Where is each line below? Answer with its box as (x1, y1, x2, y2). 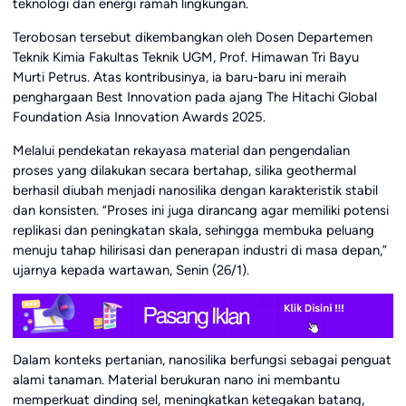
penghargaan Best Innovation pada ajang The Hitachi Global (12, 88, 377, 105)
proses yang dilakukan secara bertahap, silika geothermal (12, 161, 356, 179)
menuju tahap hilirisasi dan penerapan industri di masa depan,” (12, 241, 387, 258)
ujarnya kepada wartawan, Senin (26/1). (12, 261, 249, 278)
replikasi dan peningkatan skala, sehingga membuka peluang (12, 221, 374, 238)
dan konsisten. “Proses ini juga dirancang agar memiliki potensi (12, 201, 389, 218)
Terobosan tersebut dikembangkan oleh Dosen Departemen (12, 28, 372, 45)
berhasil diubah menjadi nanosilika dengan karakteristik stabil (12, 181, 378, 198)
